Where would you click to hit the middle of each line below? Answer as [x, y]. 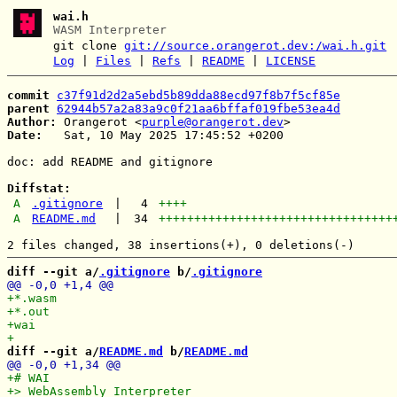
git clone [89, 46]
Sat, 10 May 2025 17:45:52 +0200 [163, 135]
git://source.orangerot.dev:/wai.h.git [256, 46]
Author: [32, 121]
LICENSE [291, 61]
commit [28, 95]
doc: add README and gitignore [110, 161]
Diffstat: [39, 188]
